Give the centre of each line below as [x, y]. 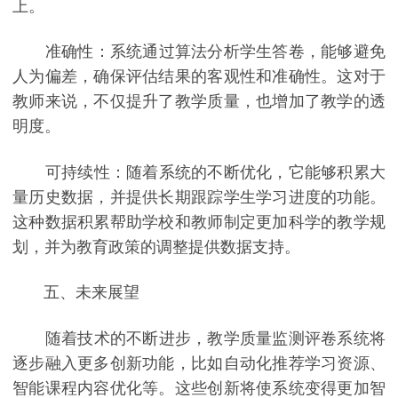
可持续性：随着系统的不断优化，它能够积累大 [199, 172]
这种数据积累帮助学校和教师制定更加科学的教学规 [199, 222]
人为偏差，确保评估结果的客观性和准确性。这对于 [199, 77]
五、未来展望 [76, 293]
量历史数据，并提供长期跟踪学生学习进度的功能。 [199, 197]
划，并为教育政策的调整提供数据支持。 [156, 247]
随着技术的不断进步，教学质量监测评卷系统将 [199, 338]
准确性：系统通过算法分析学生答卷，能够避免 [199, 52]
